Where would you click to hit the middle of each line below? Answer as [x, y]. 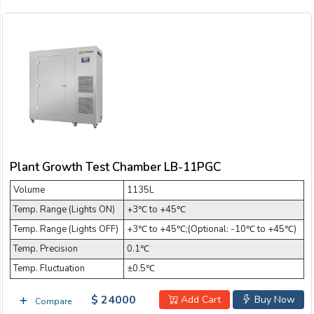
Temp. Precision [46, 249]
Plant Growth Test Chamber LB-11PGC [115, 168]
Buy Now [273, 300]
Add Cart [199, 300]
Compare [52, 301]
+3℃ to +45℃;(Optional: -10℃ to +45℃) [212, 230]
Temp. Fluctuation [49, 269]
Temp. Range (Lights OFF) [66, 230]
